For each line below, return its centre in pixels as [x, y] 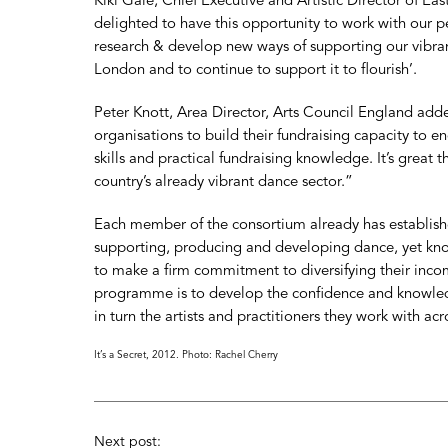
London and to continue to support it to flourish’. [255, 70]
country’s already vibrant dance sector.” [223, 182]
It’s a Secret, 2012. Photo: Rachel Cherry [186, 355]
